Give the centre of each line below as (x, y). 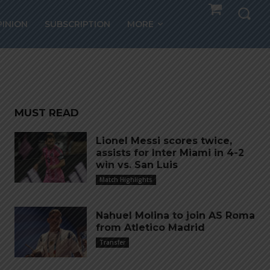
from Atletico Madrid (150, 228)
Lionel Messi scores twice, (164, 141)
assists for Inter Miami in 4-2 (170, 153)
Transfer (112, 242)
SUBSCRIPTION (78, 24)
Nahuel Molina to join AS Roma (175, 215)
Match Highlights (126, 180)
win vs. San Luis (137, 165)
